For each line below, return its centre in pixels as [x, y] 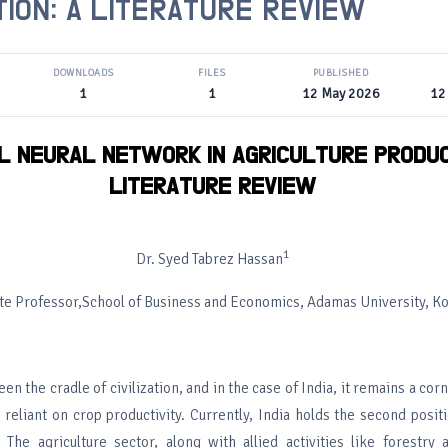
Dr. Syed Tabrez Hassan [209, 259]
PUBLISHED [340, 73]
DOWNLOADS [83, 73]
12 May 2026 [340, 93]
